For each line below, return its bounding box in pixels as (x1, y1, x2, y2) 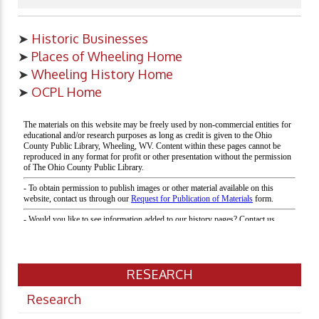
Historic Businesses (31, 30, 148, 46)
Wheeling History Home (31, 66, 173, 82)
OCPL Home (31, 83, 102, 100)
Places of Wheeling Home (31, 48, 182, 64)
